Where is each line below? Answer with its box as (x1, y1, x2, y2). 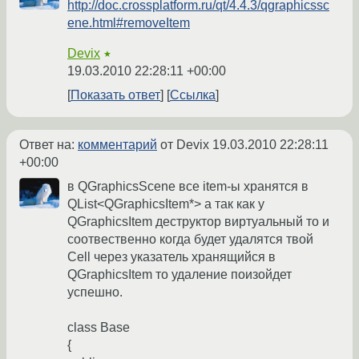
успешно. (67, 285, 123, 300)
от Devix (157, 138, 212, 152)
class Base (67, 321, 130, 335)
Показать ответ (71, 88, 160, 103)
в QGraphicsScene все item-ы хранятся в (67, 179, 309, 194)
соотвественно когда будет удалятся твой (67, 232, 313, 247)
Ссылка (170, 88, 216, 103)
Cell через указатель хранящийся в (67, 250, 276, 264)
